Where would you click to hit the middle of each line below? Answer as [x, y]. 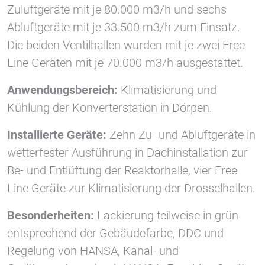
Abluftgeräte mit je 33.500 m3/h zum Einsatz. [124, 27]
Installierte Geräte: [57, 135]
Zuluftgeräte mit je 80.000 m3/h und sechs [117, 9]
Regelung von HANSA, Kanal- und [93, 251]
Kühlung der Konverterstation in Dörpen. [110, 107]
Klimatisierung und [167, 90]
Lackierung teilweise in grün [166, 215]
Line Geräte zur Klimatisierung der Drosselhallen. [131, 188]
